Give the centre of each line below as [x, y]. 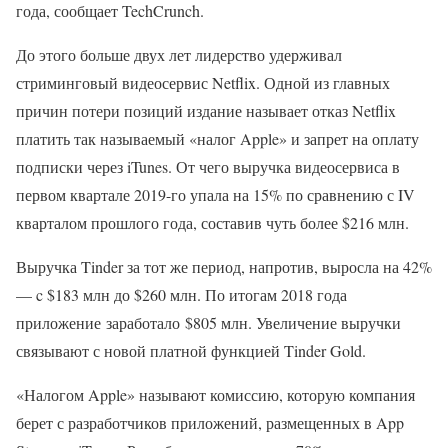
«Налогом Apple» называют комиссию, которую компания [215, 394]
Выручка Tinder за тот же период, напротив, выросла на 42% [224, 266]
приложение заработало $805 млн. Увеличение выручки [208, 322]
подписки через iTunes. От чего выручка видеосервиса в [208, 166]
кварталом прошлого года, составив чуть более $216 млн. [212, 222]
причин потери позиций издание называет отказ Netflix [206, 110]
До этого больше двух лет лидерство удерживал [179, 54]
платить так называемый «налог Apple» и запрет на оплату [217, 138]
